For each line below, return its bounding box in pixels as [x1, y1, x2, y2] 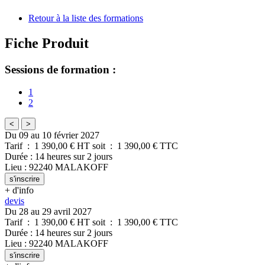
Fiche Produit [5, 35, 89, 51]
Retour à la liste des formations [28, 12, 143, 23]
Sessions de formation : [5, 63, 116, 76]
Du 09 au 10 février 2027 [5, 130, 99, 141]
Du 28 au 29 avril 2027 [5, 206, 92, 217]
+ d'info [5, 185, 34, 196]
